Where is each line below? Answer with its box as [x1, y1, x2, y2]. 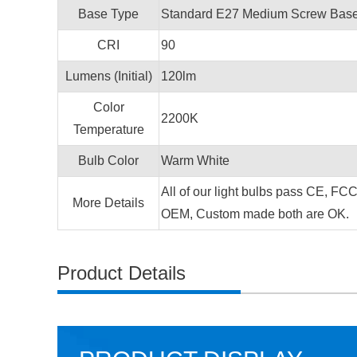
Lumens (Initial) [65, 69, 152, 83]
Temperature [73, 123, 144, 136]
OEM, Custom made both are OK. [161, 207, 349, 221]
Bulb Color [78, 154, 139, 167]
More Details [73, 196, 144, 210]
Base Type [78, 7, 139, 21]
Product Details [57, 262, 186, 284]
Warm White [161, 154, 229, 167]
